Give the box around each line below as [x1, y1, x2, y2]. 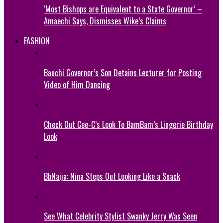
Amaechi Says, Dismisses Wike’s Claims [44, 14, 166, 27]
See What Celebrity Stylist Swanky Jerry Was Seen [44, 210, 197, 222]
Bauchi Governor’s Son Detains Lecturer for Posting [44, 66, 202, 79]
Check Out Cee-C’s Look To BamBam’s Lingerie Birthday [44, 118, 213, 130]
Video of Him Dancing [44, 78, 110, 91]
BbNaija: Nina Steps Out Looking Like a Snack [44, 170, 180, 182]
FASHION [24, 34, 50, 47]
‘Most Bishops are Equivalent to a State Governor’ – [44, 2, 202, 15]
